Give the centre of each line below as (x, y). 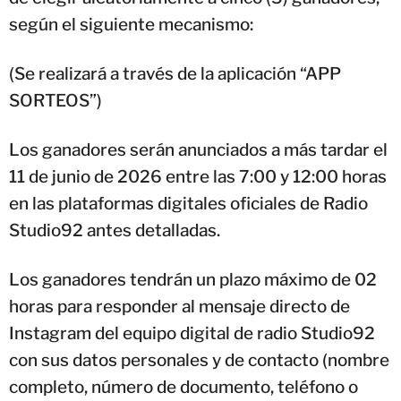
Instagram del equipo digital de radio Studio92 (192, 333)
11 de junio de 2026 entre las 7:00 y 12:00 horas (198, 176)
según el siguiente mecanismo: (131, 24)
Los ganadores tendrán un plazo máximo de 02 (193, 279)
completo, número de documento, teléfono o (183, 387)
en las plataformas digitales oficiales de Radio (188, 203)
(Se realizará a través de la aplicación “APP (175, 73)
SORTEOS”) (55, 100)
